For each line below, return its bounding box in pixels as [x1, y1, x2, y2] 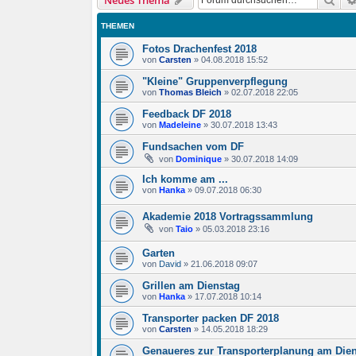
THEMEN [101, 21, 134, 31]
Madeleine [159, 120, 201, 130]
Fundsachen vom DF [142, 141, 244, 153]
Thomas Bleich [159, 87, 222, 98]
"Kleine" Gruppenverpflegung [142, 75, 288, 88]
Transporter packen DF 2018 [142, 312, 279, 325]
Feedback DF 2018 [142, 108, 231, 121]
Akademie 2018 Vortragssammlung [142, 210, 313, 222]
